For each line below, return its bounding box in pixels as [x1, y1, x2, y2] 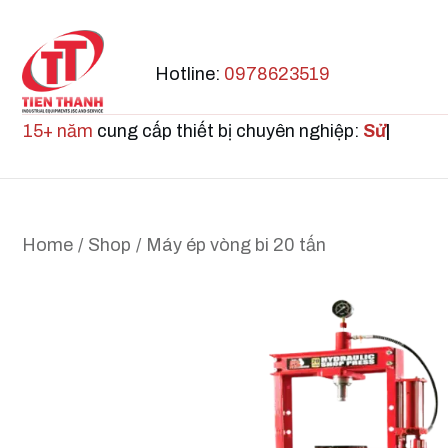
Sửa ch [363, 121, 424, 142]
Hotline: [155, 63, 225, 84]
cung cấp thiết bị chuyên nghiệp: [93, 121, 363, 142]
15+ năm [23, 121, 93, 142]
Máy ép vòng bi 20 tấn [146, 235, 326, 256]
